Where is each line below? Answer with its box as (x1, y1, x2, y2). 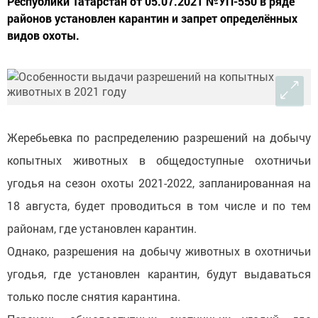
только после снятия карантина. (7, 289, 180, 305)
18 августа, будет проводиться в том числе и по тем (7, 198, 311, 214)
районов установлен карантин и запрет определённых (7, 11, 297, 26)
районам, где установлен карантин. (7, 221, 197, 236)
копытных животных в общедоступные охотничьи (7, 153, 311, 168)
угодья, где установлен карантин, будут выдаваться (7, 266, 311, 282)
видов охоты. (7, 28, 82, 43)
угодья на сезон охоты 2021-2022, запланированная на (7, 175, 311, 191)
